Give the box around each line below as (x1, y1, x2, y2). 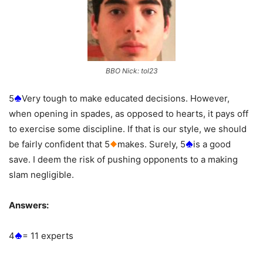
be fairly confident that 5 (9, 139, 110, 150)
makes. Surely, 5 (117, 139, 186, 150)
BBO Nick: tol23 (105, 66, 158, 76)
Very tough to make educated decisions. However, (22, 93, 230, 104)
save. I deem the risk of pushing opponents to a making (9, 154, 238, 166)
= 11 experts (22, 230, 73, 242)
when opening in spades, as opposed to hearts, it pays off (9, 108, 248, 120)
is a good (193, 139, 231, 150)
